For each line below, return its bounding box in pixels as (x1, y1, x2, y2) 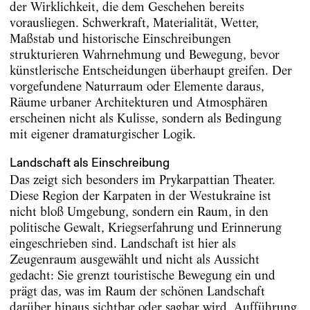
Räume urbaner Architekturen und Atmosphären (9, 94, 268, 109)
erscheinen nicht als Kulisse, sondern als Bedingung (9, 110, 282, 125)
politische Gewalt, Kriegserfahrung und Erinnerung (9, 220, 282, 235)
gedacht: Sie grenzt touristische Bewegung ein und (9, 268, 275, 283)
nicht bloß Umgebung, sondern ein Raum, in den (9, 204, 268, 219)
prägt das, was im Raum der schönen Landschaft (9, 284, 265, 299)
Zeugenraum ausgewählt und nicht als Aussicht (9, 252, 259, 267)
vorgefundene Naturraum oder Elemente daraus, (9, 78, 264, 93)
